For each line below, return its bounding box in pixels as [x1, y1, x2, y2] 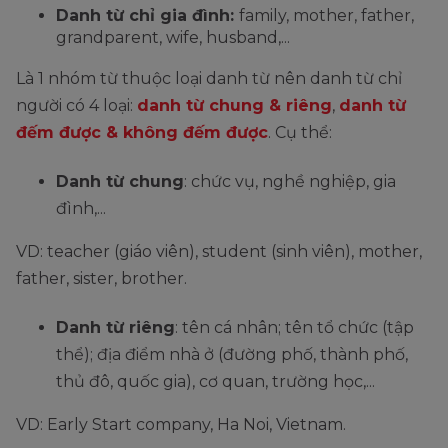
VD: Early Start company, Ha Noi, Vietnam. [16, 415, 346, 435]
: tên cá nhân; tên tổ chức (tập [175, 318, 414, 338]
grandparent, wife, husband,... [56, 28, 290, 48]
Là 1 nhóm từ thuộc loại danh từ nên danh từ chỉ [16, 69, 402, 89]
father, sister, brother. [16, 269, 187, 289]
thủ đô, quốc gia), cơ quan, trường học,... [56, 372, 375, 392]
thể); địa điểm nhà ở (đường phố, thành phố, [56, 345, 408, 365]
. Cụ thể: [268, 123, 332, 143]
